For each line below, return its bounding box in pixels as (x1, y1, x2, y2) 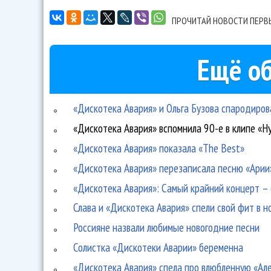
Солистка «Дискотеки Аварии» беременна (73, 239, 244, 255)
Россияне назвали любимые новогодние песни (73, 220, 260, 235)
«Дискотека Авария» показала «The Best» (73, 140, 245, 155)
